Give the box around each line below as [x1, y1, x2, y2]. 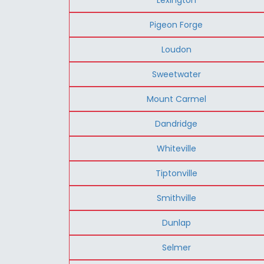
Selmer [161, 241, 191, 253]
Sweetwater [151, 68, 201, 80]
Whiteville [156, 142, 196, 154]
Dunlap [161, 216, 191, 229]
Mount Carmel [146, 93, 206, 105]
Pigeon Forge [150, 18, 203, 31]
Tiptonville [155, 167, 197, 179]
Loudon [161, 43, 192, 55]
